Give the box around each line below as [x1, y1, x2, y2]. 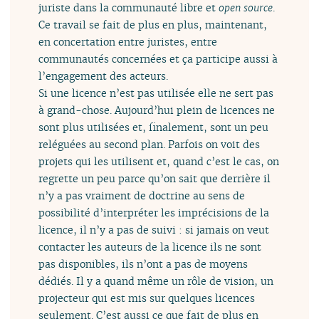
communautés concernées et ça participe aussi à [38, 52, 278, 66]
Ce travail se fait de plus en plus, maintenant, [38, 18, 268, 32]
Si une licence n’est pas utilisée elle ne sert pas [38, 86, 274, 100]
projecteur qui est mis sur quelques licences [38, 291, 256, 305]
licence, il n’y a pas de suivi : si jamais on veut [38, 223, 270, 237]
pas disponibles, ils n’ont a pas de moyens [38, 257, 249, 271]
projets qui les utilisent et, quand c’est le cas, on [38, 155, 280, 169]
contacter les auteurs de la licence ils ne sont [38, 240, 262, 254]
